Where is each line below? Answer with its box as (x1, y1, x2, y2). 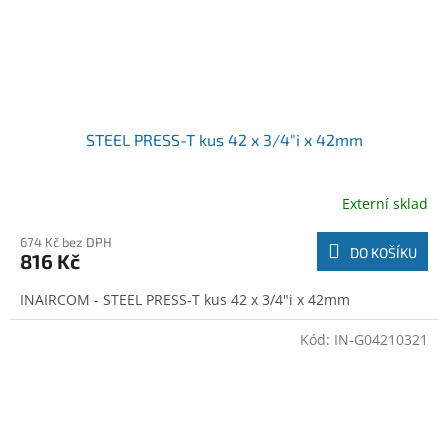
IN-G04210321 (334, 330, 428, 350)
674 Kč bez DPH (20, 234, 112, 251)
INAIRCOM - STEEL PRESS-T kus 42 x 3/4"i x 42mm (20, 290, 350, 310)
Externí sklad (342, 193, 428, 213)
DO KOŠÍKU (350, 244, 417, 262)
